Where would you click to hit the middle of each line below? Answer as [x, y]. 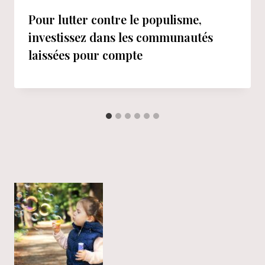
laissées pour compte [85, 54]
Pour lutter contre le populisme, [115, 19]
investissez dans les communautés [121, 37]
